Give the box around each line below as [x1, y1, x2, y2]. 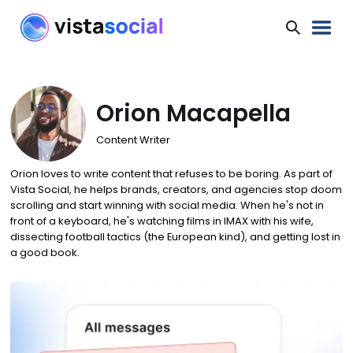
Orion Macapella [95, 96, 291, 129]
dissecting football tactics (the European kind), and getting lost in [9, 229, 340, 245]
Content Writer [95, 132, 170, 148]
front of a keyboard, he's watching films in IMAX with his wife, [9, 214, 314, 229]
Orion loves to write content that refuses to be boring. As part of [9, 166, 333, 182]
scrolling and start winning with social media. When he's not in [9, 198, 324, 214]
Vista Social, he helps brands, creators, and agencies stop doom [9, 182, 342, 198]
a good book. [9, 245, 80, 261]
